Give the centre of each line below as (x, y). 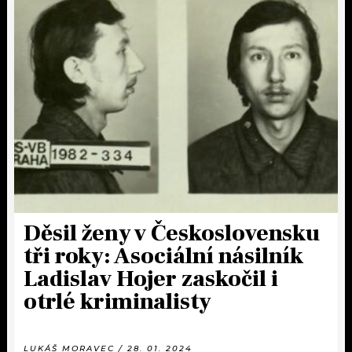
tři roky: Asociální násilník (163, 257)
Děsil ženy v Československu (172, 234)
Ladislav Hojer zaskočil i (151, 279)
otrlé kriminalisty (117, 302)
